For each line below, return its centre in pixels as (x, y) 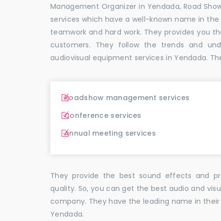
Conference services (103, 115)
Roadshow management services (127, 97)
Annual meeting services (110, 133)
